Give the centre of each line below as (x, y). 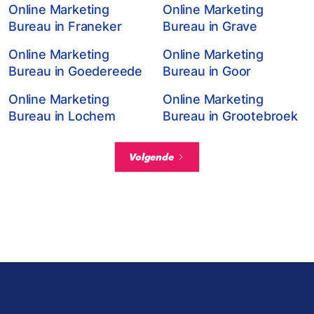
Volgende (151, 157)
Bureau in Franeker (65, 26)
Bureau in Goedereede (76, 71)
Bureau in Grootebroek (230, 116)
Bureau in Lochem (62, 116)
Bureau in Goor (207, 71)
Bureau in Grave (210, 26)
